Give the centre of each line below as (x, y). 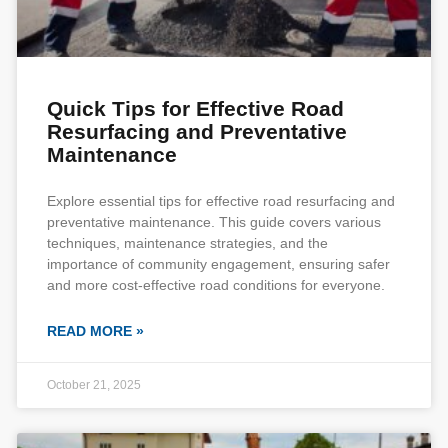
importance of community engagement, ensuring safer (218, 264)
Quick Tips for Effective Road (195, 108)
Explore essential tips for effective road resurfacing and (221, 201)
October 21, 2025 (94, 385)
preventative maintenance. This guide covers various (214, 222)
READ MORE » (95, 331)
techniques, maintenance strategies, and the (187, 243)
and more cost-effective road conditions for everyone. (216, 285)
